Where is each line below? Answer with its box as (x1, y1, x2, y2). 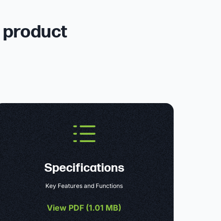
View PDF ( (47, 202, 89, 213)
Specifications (44, 160, 124, 175)
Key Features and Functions (45, 182, 123, 189)
